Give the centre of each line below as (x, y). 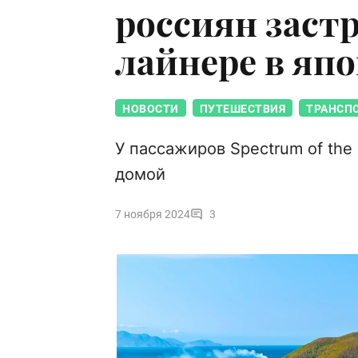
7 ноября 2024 (153, 215)
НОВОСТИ (151, 109)
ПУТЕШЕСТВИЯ (242, 109)
